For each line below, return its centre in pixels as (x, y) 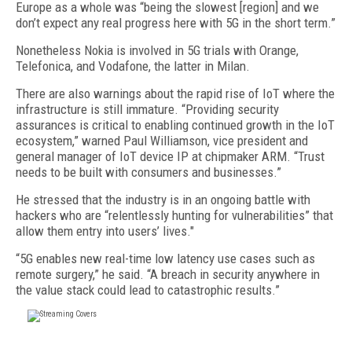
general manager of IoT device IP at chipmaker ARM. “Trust (170, 156)
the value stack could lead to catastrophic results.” (148, 290)
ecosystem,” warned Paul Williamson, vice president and (162, 141)
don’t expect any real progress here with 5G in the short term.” (176, 23)
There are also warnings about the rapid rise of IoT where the (175, 93)
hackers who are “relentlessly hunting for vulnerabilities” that (174, 215)
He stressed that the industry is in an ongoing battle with (163, 200)
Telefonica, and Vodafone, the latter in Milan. (133, 66)
